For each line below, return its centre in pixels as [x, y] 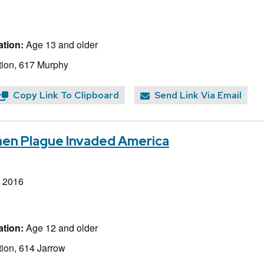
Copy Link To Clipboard [66, 95]
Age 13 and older [61, 44]
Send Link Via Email [198, 95]
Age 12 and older [61, 227]
